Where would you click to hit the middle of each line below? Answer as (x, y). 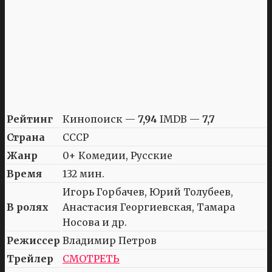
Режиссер (33, 240)
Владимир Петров (110, 240)
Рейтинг (30, 119)
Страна (26, 137)
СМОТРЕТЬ (91, 258)
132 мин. (83, 173)
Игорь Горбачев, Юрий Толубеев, (148, 192)
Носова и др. (95, 222)
